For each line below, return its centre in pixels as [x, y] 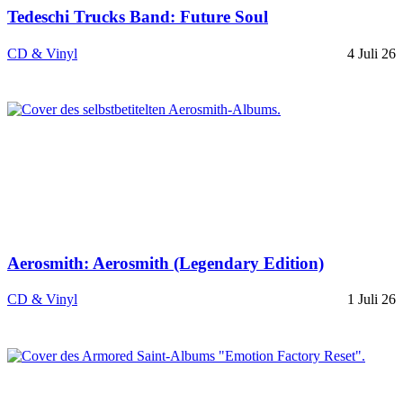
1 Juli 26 [372, 300]
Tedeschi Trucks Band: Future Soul [138, 17]
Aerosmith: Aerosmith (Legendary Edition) [166, 263]
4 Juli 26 [372, 53]
